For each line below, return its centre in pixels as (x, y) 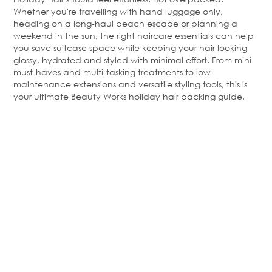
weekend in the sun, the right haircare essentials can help (134, 36)
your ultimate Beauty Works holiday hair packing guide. (129, 97)
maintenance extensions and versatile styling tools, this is (130, 84)
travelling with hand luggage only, (150, 12)
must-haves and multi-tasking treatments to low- (114, 72)
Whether (32, 12)
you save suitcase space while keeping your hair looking (130, 48)
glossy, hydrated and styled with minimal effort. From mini (132, 60)
